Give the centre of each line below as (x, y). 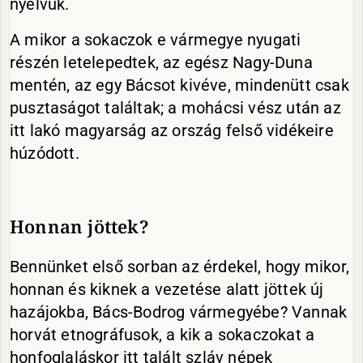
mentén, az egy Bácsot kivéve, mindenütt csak (179, 85)
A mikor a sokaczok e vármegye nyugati (156, 40)
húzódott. (45, 153)
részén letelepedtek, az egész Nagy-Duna (161, 62)
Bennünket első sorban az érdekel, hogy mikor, (179, 267)
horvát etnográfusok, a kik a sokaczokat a (162, 335)
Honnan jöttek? (79, 226)
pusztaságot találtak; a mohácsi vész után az (175, 108)
